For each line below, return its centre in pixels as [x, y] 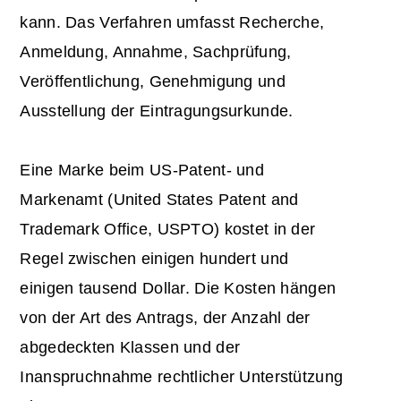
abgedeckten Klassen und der [130, 348]
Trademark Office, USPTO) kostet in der [168, 230]
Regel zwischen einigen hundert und [154, 259]
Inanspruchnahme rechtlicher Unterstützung [182, 377]
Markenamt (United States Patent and [159, 200]
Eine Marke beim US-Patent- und [142, 171]
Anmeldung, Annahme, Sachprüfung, [156, 52]
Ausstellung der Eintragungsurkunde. [157, 111]
